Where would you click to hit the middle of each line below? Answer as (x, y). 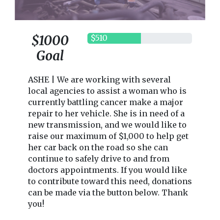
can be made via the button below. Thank (108, 192)
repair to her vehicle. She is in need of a (106, 113)
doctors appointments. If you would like (107, 170)
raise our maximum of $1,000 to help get (108, 136)
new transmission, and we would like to (107, 124)
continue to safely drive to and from (98, 158)
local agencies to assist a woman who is (107, 91)
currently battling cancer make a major (105, 102)
